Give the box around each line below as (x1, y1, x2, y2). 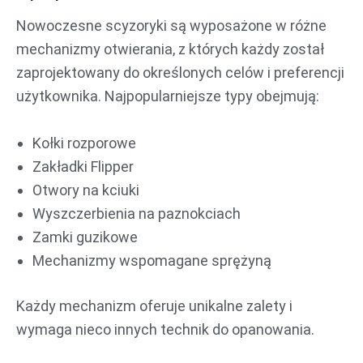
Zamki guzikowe (32, 228, 138, 246)
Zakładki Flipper (32, 158, 134, 176)
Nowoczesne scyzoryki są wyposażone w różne (16, 17, 327, 35)
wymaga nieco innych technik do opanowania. (16, 321, 314, 339)
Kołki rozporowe (32, 135, 136, 152)
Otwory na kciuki (32, 181, 139, 199)
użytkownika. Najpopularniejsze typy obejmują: (16, 88, 319, 105)
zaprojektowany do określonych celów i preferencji (16, 64, 344, 82)
